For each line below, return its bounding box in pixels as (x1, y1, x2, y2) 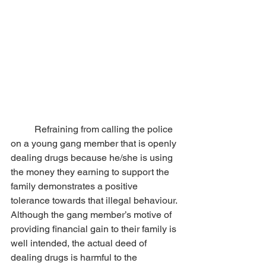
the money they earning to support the (11, 166, 172, 178)
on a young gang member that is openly (11, 138, 179, 150)
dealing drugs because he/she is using (11, 152, 175, 164)
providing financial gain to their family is (11, 223, 179, 235)
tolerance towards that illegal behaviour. (11, 195, 179, 207)
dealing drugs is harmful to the (11, 252, 140, 264)
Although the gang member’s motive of (11, 209, 174, 221)
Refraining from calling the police (11, 123, 34, 135)
